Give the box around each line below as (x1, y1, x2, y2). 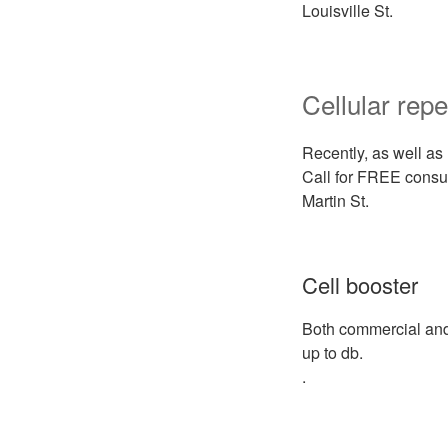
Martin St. (302, 189, 369, 212)
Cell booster (302, 269, 418, 300)
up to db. (302, 340, 363, 364)
